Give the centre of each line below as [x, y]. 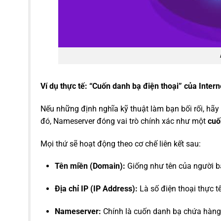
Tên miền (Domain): [90, 166]
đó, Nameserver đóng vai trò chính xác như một [124, 121]
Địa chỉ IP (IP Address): [96, 189]
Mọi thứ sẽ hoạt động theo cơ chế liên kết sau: [121, 144]
